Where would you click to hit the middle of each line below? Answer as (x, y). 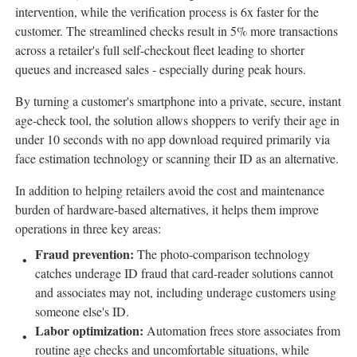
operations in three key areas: (88, 229)
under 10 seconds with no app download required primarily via (173, 139)
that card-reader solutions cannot (250, 273)
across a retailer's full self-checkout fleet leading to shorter (160, 50)
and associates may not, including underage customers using (186, 292)
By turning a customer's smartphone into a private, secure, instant (178, 101)
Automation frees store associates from (243, 331)
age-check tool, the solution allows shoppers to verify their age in (177, 120)
